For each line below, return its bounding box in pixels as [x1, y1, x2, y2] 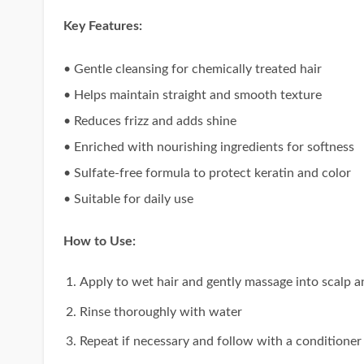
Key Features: [63, 19, 142, 32]
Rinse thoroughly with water [80, 305, 243, 318]
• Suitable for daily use [63, 192, 193, 206]
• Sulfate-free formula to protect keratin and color [63, 166, 351, 180]
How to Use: [63, 235, 136, 249]
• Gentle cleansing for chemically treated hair [63, 62, 322, 76]
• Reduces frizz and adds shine [63, 114, 236, 128]
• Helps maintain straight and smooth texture [63, 88, 322, 102]
